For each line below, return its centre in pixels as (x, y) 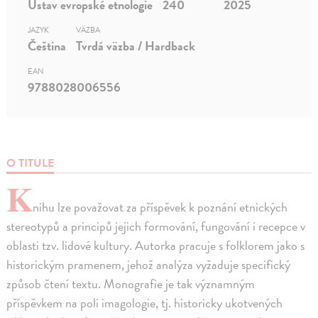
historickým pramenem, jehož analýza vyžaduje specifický (149, 264)
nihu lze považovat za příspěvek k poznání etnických (160, 207)
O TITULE (31, 163)
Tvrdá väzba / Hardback (136, 45)
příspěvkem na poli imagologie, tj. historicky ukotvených (145, 302)
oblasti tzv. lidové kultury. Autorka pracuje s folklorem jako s (156, 245)
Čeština (47, 45)
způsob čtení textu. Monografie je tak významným (131, 283)
